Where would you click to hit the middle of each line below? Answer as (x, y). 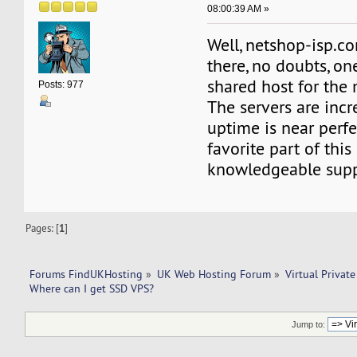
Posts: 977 (61, 84)
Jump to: (309, 324)
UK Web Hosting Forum (214, 274)
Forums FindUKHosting (86, 274)
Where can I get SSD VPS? (93, 288)
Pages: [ (43, 228)
